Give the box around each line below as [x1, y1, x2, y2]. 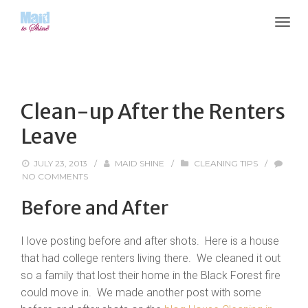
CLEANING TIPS [193, 158, 258, 168]
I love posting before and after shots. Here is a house [21, 234, 279, 247]
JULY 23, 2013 [34, 158, 88, 168]
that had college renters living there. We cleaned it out [21, 252, 280, 265]
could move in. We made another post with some [21, 286, 261, 299]
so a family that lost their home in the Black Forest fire [21, 269, 280, 282]
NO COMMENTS [22, 171, 88, 181]
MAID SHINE [115, 158, 165, 168]
